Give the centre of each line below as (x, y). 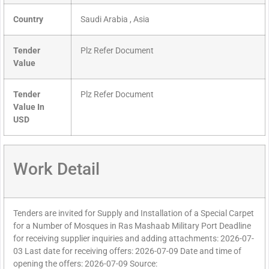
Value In (29, 107)
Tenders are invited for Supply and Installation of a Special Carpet (134, 214)
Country (28, 20)
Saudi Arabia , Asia (115, 20)
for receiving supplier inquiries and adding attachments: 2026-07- (134, 239)
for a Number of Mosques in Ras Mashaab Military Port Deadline (132, 226)
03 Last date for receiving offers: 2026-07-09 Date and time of (127, 252)
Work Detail (56, 169)
